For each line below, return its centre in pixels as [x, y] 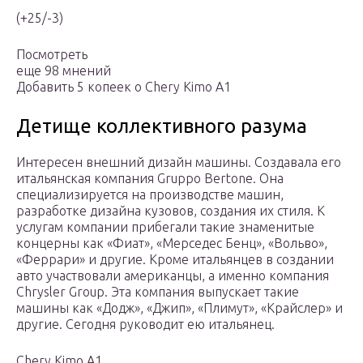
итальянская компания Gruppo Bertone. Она [150, 179]
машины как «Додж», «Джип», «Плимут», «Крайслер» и [179, 308]
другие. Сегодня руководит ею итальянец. [145, 325]
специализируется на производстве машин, [150, 195]
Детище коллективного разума [162, 126]
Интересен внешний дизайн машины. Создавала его [179, 162]
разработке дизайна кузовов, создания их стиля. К [171, 211]
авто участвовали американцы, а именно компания [173, 276]
